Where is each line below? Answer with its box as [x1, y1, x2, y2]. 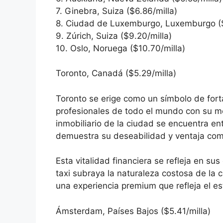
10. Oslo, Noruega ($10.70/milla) [56, 43, 185, 53]
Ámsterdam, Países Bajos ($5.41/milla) [56, 206, 211, 216]
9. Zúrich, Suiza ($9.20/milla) [56, 30, 172, 41]
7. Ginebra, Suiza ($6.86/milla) [56, 5, 177, 16]
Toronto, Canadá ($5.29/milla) [56, 68, 176, 79]
